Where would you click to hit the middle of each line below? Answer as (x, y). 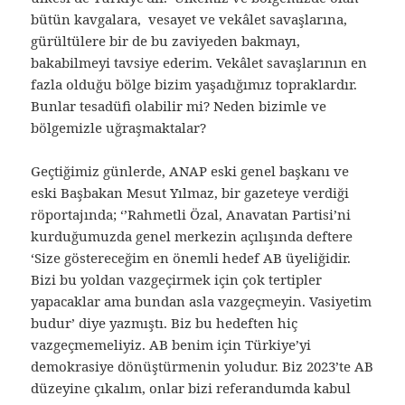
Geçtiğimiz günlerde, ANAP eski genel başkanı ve (190, 171)
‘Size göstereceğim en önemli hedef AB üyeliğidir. (191, 258)
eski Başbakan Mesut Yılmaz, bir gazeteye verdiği (190, 193)
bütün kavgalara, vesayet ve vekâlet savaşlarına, (189, 19)
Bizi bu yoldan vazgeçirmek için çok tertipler (177, 280)
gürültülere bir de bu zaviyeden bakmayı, (166, 41)
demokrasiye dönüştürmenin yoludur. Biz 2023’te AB (202, 367)
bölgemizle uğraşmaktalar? (119, 128)
